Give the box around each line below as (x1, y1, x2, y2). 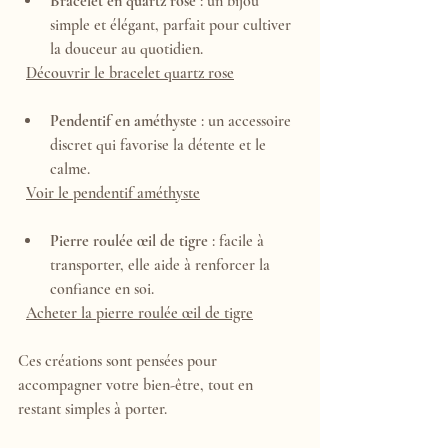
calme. (50, 159, 98, 180)
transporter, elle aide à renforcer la (50, 255, 274, 276)
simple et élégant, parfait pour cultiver (50, 15, 295, 36)
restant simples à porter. (18, 399, 167, 420)
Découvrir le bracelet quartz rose (26, 63, 234, 84)
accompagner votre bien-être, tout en (18, 375, 257, 396)
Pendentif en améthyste (50, 111, 197, 132)
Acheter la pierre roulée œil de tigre (26, 303, 253, 324)
